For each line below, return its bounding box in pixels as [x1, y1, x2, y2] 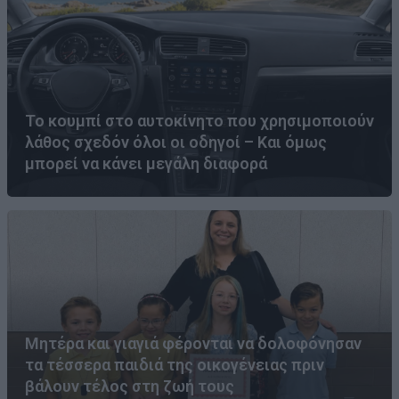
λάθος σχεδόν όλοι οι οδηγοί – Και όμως [25, 132, 327, 151]
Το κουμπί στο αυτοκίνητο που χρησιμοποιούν [25, 110, 374, 130]
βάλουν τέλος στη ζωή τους [25, 376, 234, 395]
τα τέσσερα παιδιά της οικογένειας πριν [25, 354, 324, 374]
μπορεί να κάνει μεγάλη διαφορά [25, 153, 267, 173]
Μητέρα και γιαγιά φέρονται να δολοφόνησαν [25, 333, 362, 353]
